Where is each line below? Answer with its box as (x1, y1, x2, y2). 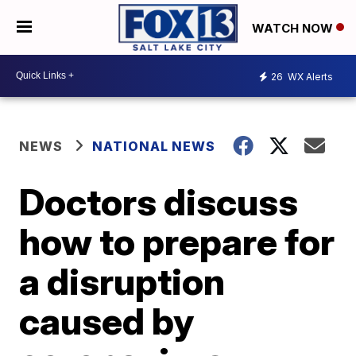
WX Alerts (285, 71, 333, 83)
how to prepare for (19, 219, 335, 264)
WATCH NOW (252, 20, 336, 36)
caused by (19, 298, 195, 343)
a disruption (19, 258, 226, 304)
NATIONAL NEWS (92, 137, 216, 154)
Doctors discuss (19, 179, 299, 224)
